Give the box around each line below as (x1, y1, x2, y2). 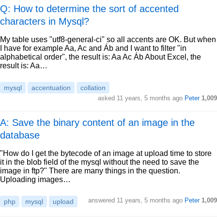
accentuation (31, 84, 71, 92)
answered (88, 197, 117, 204)
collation (80, 84, 106, 92)
